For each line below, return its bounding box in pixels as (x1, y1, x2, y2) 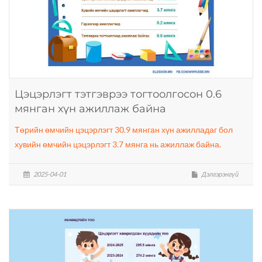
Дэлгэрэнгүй (201, 170, 239, 178)
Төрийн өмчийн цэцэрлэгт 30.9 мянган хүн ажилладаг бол (15, 124, 233, 135)
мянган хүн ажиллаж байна (15, 102, 166, 115)
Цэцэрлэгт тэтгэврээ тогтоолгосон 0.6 (15, 87, 222, 101)
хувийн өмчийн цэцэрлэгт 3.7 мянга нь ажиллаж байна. (15, 139, 221, 149)
